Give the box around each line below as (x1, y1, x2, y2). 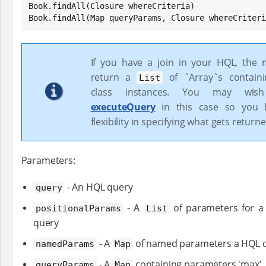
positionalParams (35, 202, 121, 214)
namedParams (35, 238, 94, 249)
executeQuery (90, 100, 156, 113)
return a (90, 70, 137, 84)
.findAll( (47, 12, 90, 23)
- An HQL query (64, 180, 133, 194)
